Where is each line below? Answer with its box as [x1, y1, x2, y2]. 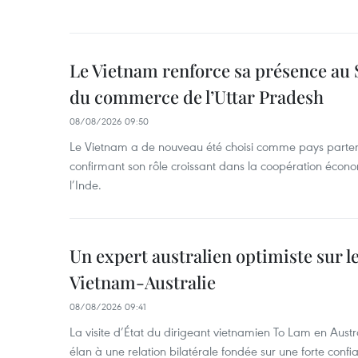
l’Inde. [70, 177, 101, 193]
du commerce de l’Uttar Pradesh [70, 85, 324, 109]
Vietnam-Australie [70, 270, 216, 294]
